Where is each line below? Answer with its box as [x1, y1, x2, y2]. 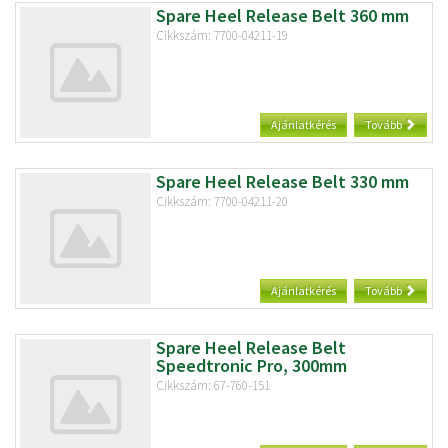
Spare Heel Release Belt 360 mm [155, 3, 409, 27]
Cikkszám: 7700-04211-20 [155, 192, 288, 210]
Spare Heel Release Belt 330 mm [155, 169, 409, 193]
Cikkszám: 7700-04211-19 [155, 26, 288, 44]
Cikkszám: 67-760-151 [155, 376, 270, 394]
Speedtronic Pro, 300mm [155, 353, 347, 377]
